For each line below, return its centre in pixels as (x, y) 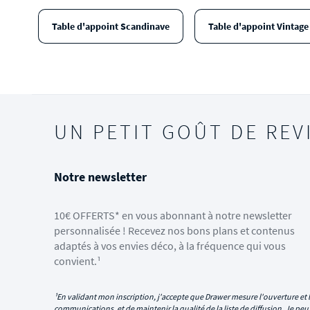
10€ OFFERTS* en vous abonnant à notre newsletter (173, 215)
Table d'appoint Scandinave (110, 26)
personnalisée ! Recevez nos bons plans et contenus (174, 230)
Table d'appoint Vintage (258, 26)
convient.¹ (77, 261)
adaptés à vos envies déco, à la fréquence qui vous (170, 246)
